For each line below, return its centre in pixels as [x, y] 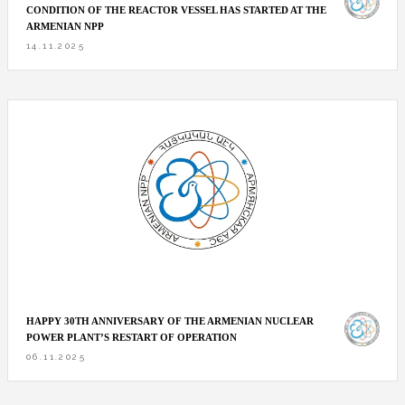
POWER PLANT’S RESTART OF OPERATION [132, 337]
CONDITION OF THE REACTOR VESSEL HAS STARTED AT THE [176, 9]
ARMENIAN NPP [65, 26]
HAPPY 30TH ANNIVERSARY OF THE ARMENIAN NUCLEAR [170, 320]
